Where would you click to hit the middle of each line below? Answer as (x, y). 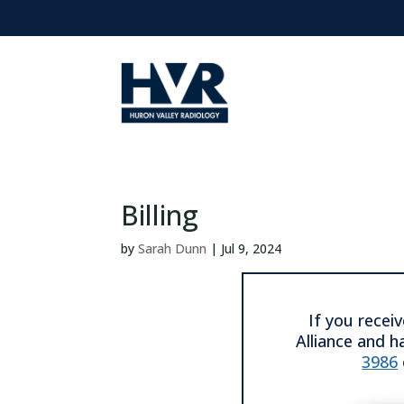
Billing (160, 215)
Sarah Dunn (173, 248)
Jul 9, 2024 (252, 248)
